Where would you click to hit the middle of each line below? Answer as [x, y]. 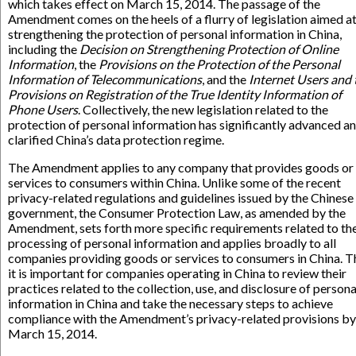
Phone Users [43, 109]
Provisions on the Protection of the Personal [219, 64]
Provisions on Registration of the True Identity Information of [175, 94]
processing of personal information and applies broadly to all [172, 243]
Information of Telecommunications [105, 79]
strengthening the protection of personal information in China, [175, 34]
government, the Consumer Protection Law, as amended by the [177, 213]
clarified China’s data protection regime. [116, 139]
